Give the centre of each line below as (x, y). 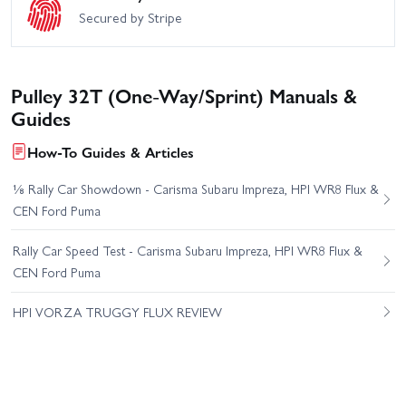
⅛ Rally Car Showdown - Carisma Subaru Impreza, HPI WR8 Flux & (195, 188)
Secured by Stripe (130, 18)
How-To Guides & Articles (111, 151)
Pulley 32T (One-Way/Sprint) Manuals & (184, 94)
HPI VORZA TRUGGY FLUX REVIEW (117, 312)
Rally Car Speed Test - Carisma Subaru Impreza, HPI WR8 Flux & (187, 251)
